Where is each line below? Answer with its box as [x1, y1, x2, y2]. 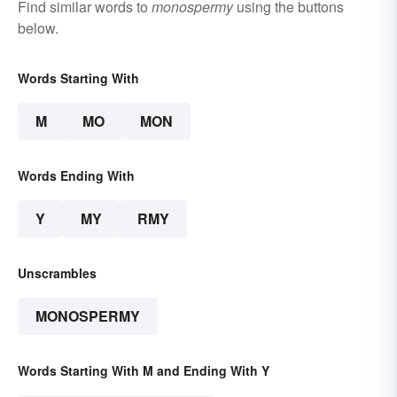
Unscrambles [18, 264, 97, 283]
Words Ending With [18, 167, 135, 185]
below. [18, 18, 58, 39]
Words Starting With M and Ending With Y [18, 362, 269, 380]
